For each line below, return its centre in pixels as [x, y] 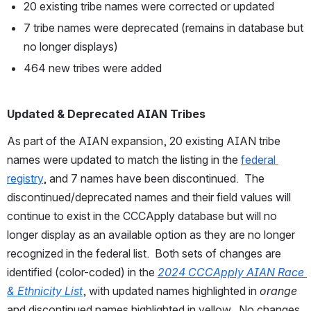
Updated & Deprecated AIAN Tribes [106, 114]
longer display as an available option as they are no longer [151, 235]
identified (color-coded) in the [82, 272]
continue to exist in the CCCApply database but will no [142, 216]
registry [25, 179]
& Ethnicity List [45, 291]
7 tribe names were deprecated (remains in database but [163, 28]
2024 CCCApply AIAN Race [231, 272]
